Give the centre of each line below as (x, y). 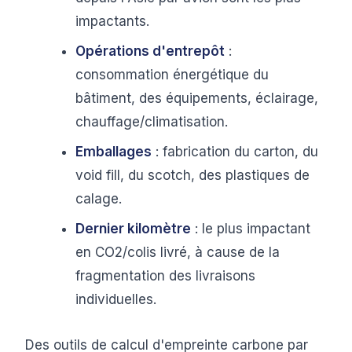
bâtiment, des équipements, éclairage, (197, 98)
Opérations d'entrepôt (150, 51)
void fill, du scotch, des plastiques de (192, 175)
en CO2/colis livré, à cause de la (178, 252)
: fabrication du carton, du (235, 152)
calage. (99, 199)
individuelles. (116, 299)
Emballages (114, 152)
